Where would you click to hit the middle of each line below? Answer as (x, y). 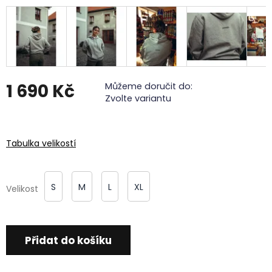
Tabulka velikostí (41, 143)
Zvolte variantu (138, 98)
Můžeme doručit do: (149, 86)
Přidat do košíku (68, 240)
